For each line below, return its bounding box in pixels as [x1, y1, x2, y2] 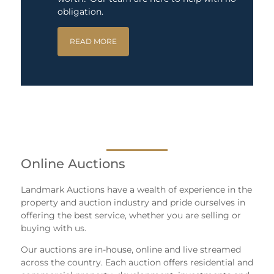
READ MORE [70, 36, 117, 46]
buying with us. [21, 223, 86, 234]
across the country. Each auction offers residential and [21, 257, 253, 268]
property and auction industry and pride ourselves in [21, 197, 245, 209]
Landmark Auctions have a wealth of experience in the [21, 184, 252, 196]
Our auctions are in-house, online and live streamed [21, 244, 241, 256]
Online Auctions [21, 155, 125, 171]
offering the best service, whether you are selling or [21, 210, 241, 221]
